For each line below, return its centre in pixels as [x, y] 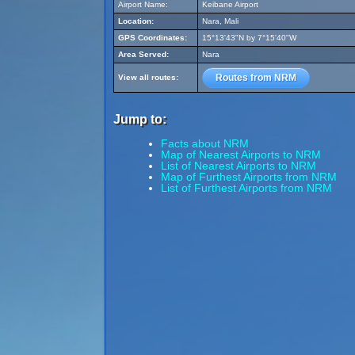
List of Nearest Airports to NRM [239, 166]
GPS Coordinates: [153, 38]
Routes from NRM [256, 78]
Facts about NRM [205, 143]
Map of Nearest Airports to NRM [241, 155]
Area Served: [143, 54]
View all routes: [148, 77]
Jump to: [140, 119]
